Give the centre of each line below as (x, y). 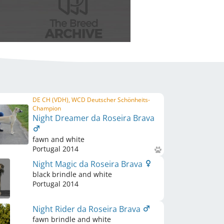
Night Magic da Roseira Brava (88, 164)
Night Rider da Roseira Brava (87, 209)
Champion (47, 108)
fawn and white (58, 139)
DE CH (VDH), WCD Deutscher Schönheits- (91, 100)
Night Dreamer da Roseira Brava (93, 118)
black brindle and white (72, 174)
